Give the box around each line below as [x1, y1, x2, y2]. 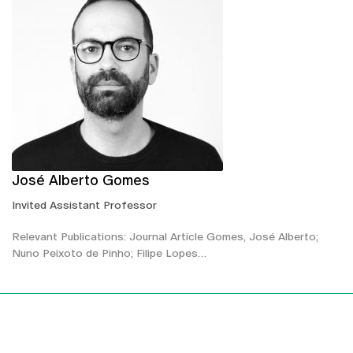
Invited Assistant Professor [12, 198, 157, 211]
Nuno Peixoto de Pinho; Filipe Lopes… [12, 246, 206, 259]
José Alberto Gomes [12, 171, 150, 188]
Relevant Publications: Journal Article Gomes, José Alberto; [12, 229, 318, 243]
